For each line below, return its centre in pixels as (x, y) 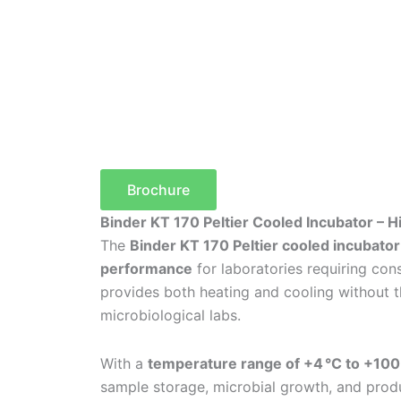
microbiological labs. (171, 315)
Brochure (158, 189)
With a (124, 363)
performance (146, 268)
